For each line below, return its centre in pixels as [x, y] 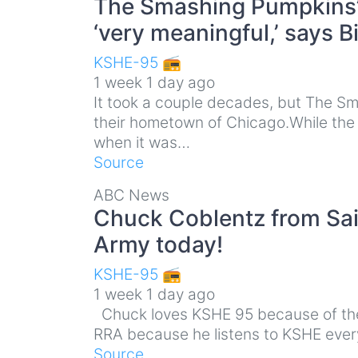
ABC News [131, 195]
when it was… [142, 142]
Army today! [158, 244]
